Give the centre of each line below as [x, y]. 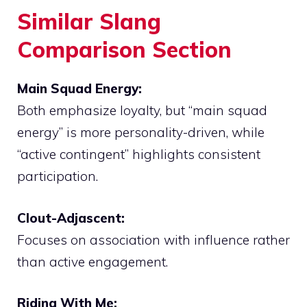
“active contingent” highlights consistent [139, 155]
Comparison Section [124, 50]
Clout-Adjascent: [71, 218]
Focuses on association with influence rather [153, 240]
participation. [58, 176]
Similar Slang [89, 22]
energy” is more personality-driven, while [141, 133]
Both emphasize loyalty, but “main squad [142, 111]
